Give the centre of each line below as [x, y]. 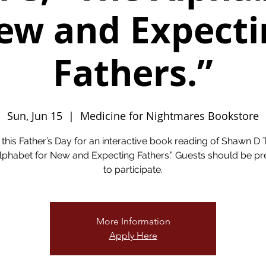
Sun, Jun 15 [35, 116]
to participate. [133, 170]
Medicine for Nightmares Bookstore [170, 116]
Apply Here [133, 235]
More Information [133, 221]
